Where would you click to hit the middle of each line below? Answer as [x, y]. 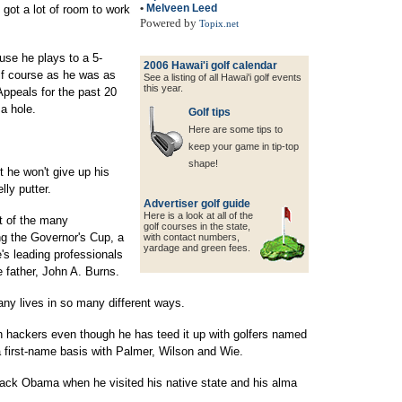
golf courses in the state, [197, 226]
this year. [163, 88]
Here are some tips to [236, 129]
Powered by [170, 23]
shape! [203, 163]
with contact [171, 237]
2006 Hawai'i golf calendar [210, 66]
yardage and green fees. [197, 248]
